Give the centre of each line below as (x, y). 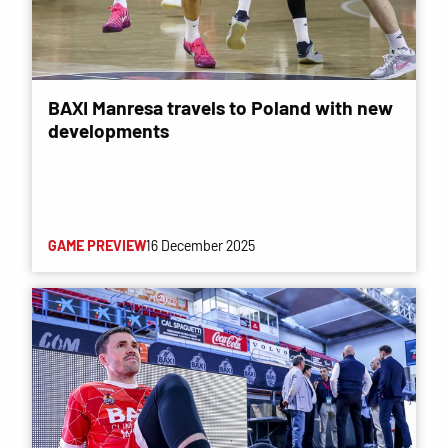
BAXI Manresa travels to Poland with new (220, 107)
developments (108, 130)
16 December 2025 (200, 245)
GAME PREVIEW (97, 245)
